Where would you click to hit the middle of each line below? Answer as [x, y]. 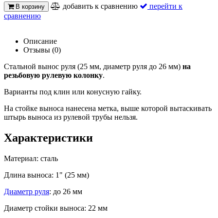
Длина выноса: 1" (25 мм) [46, 175]
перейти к [166, 6]
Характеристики [48, 137]
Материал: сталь [31, 158]
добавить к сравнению [100, 6]
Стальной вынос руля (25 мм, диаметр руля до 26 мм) [93, 66]
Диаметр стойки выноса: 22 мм [56, 208]
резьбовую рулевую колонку [53, 75]
